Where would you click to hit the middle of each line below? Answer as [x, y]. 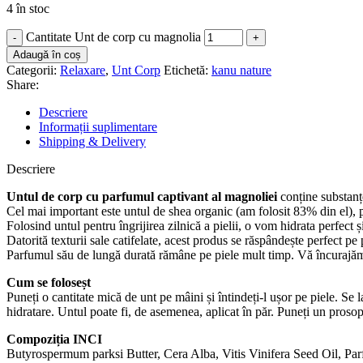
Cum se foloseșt [49, 282]
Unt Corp [136, 70]
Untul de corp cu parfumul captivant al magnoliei [142, 196]
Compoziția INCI [54, 339]
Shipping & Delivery [92, 141]
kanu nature [241, 70]
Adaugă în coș [47, 54]
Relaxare [83, 70]
